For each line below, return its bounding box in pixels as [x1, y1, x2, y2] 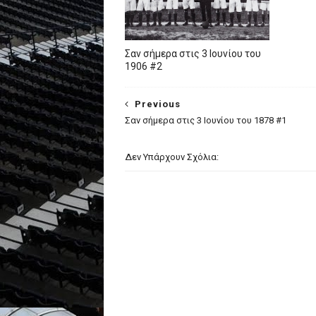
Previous [135, 99, 181, 109]
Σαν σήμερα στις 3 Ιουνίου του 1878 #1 [125, 115, 286, 126]
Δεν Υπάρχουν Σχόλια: [125, 152, 219, 162]
